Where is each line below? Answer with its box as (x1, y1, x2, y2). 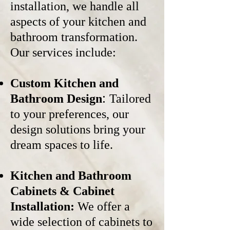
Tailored (109, 92, 151, 105)
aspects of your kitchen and (10, 15, 146, 28)
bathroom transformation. (10, 30, 138, 44)
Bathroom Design (10, 92, 102, 105)
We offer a (78, 200, 130, 213)
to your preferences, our (10, 107, 129, 121)
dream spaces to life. (10, 138, 113, 151)
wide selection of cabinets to (10, 215, 152, 228)
